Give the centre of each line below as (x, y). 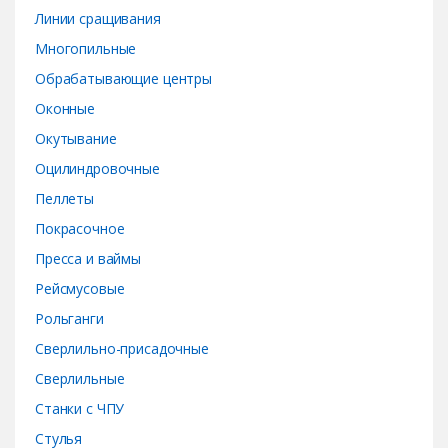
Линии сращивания (98, 19)
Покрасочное (80, 229)
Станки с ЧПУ (80, 409)
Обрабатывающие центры (124, 79)
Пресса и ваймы (88, 259)
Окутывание (76, 139)
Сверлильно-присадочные (122, 349)
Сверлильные (80, 379)
